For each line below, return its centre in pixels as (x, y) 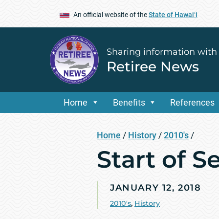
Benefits (129, 103)
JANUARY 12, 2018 (156, 188)
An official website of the (111, 14)
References (193, 103)
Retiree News (153, 66)
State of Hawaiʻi (173, 14)
